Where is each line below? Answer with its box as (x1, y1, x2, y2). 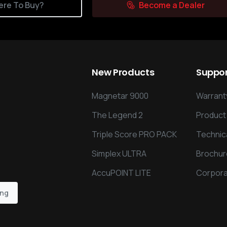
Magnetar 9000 (92, 90, 149, 101)
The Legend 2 (92, 109, 143, 121)
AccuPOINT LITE (92, 167, 152, 178)
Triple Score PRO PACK (92, 128, 177, 140)
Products (113, 65, 155, 79)
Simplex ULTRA (92, 147, 147, 159)
